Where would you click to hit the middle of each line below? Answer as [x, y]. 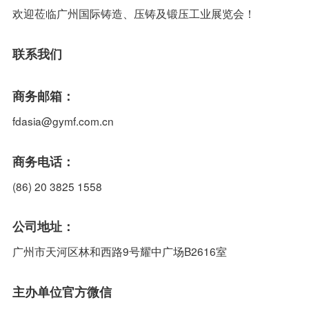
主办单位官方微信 [62, 292]
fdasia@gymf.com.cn [63, 120]
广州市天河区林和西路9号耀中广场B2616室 [119, 251]
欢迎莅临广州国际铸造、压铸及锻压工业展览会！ [133, 13]
